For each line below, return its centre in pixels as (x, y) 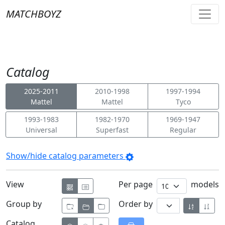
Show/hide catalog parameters (66, 156)
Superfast (112, 130)
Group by (24, 204)
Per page (138, 184)
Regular (183, 130)
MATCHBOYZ (34, 14)
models (203, 184)
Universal (41, 130)
